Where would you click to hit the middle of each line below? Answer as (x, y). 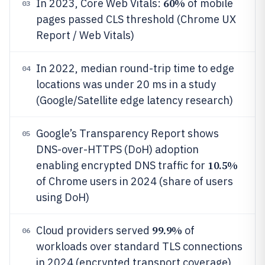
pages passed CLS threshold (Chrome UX (136, 19)
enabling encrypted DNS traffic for (122, 165)
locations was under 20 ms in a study (126, 84)
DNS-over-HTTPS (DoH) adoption (117, 149)
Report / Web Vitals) (85, 35)
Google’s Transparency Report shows (127, 133)
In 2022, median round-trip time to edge (135, 68)
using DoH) (63, 197)
